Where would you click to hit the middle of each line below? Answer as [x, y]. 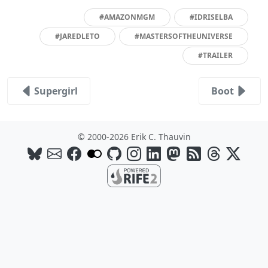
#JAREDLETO [78, 36]
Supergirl [56, 91]
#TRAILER [216, 55]
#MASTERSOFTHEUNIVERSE [184, 36]
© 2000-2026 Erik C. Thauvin [134, 136]
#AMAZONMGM [127, 17]
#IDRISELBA [211, 17]
